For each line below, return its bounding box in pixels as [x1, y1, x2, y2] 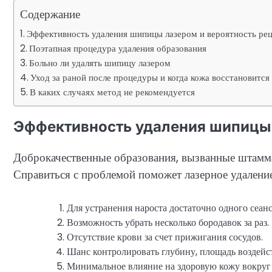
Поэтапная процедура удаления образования [29, 42, 207, 55]
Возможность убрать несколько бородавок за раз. [67, 215, 269, 229]
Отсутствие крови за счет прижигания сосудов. [67, 229, 263, 244]
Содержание [20, 6, 80, 23]
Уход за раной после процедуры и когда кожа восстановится [30, 71, 270, 84]
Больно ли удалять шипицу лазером [29, 56, 171, 70]
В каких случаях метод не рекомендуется [30, 86, 195, 99]
